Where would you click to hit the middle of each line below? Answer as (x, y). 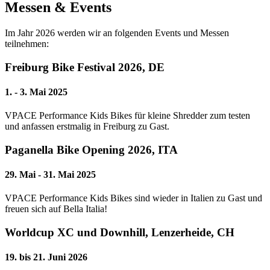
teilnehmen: (27, 43)
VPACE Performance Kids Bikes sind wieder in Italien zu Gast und (133, 198)
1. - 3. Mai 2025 (36, 92)
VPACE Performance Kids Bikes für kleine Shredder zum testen (127, 116)
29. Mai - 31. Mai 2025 (50, 175)
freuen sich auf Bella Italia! (56, 209)
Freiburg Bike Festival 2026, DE (85, 67)
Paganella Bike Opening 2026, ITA (91, 149)
